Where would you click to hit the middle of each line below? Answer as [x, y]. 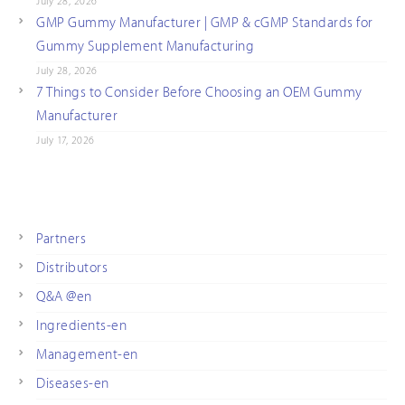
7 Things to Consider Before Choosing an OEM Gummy [199, 93]
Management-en [87, 355]
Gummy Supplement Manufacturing [145, 47]
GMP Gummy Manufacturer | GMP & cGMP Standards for [205, 24]
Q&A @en [64, 297]
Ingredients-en [81, 326]
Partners [61, 240]
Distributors [72, 268]
